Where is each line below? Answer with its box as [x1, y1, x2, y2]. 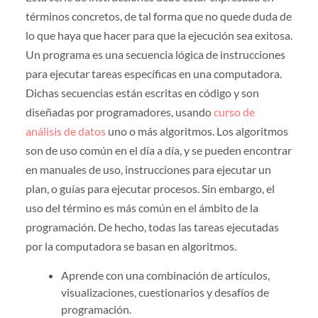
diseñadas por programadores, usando [25, 104, 214, 119]
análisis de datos [25, 124, 106, 138]
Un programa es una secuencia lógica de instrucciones [25, 47, 285, 61]
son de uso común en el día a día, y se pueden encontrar [25, 143, 292, 157]
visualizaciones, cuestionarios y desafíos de [60, 285, 269, 300]
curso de [213, 104, 255, 119]
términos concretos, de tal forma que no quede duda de [25, 9, 292, 23]
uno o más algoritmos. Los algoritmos [105, 124, 288, 138]
